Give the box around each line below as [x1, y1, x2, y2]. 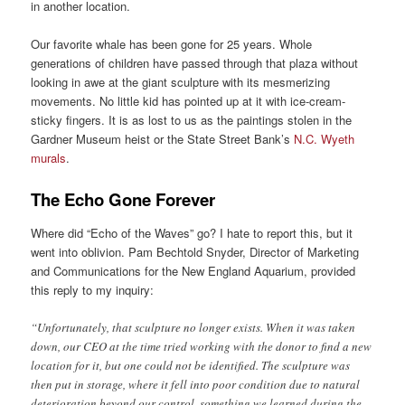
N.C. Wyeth [294, 130, 355, 148]
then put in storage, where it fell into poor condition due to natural [31, 375, 361, 392]
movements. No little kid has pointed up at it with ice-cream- [31, 92, 346, 110]
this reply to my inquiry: [31, 280, 155, 298]
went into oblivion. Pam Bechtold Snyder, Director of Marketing [31, 242, 360, 260]
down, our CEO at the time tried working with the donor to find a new [31, 337, 372, 354]
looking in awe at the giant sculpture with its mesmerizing [31, 73, 331, 91]
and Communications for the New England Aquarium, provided [31, 261, 356, 279]
